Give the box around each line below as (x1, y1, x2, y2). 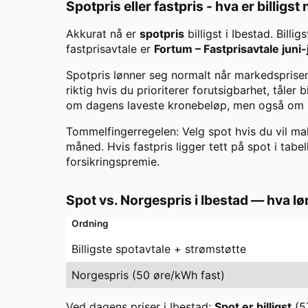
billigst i (184, 27, 232, 41)
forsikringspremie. (66, 155, 159, 169)
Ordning (71, 218, 109, 230)
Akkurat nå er (66, 27, 140, 41)
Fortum (154, 42, 192, 56)
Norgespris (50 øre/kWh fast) (71, 268, 225, 283)
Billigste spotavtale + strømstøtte (71, 242, 246, 256)
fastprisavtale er (66, 42, 154, 56)
